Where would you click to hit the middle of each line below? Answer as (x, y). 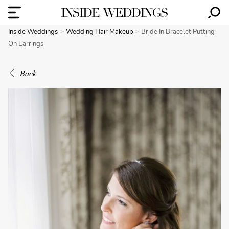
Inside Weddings (33, 32)
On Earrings (26, 44)
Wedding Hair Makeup (100, 32)
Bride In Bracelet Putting (178, 32)
